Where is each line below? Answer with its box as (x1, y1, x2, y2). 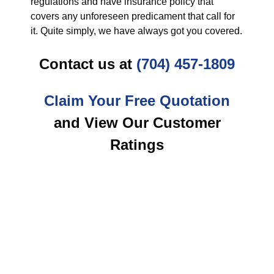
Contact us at (39, 56, 136, 72)
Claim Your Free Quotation (44, 92, 230, 109)
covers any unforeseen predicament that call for (31, 11, 235, 21)
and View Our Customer (53, 114, 221, 131)
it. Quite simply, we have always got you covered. (31, 26, 242, 36)
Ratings (110, 136, 164, 153)
